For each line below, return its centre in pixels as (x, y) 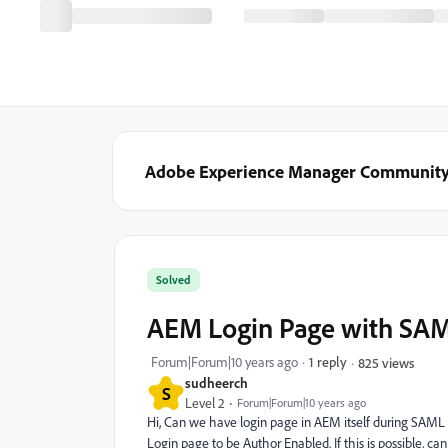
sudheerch (216, 382)
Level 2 (205, 403)
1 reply (328, 361)
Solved (173, 279)
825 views (386, 362)
